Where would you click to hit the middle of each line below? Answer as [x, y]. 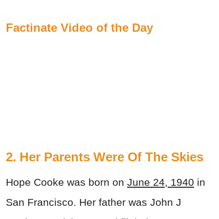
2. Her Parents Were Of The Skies [105, 157]
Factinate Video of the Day [79, 27]
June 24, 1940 [161, 182]
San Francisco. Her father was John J [94, 202]
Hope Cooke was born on [65, 182]
